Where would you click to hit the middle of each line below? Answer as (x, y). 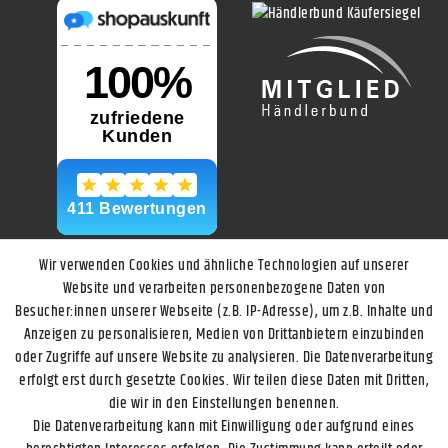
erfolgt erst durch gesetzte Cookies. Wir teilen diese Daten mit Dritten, (224, 380)
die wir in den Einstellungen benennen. (224, 403)
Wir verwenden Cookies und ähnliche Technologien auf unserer (224, 265)
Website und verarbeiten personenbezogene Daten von (224, 288)
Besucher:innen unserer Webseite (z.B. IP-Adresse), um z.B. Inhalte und (224, 311)
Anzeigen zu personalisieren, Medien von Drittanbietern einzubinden (224, 334)
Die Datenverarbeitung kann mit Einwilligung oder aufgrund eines (224, 426)
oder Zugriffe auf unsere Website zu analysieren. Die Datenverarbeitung (224, 357)
